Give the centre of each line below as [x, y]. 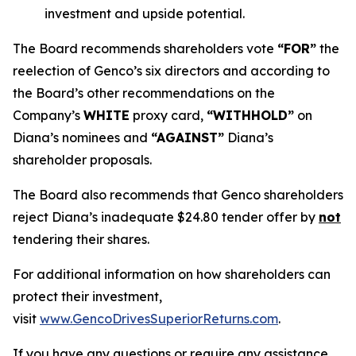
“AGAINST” [188, 137]
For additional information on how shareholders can [172, 274]
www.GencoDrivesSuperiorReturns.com [159, 319]
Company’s [48, 115]
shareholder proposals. [82, 160]
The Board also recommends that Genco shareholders [178, 195]
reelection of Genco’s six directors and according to [171, 71]
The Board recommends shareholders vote [145, 48]
